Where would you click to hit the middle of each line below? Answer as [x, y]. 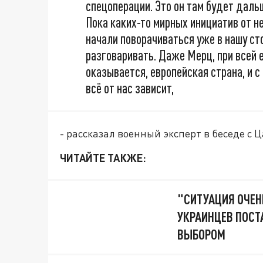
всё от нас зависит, [130, 88]
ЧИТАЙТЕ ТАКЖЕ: [103, 158]
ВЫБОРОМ [201, 235]
